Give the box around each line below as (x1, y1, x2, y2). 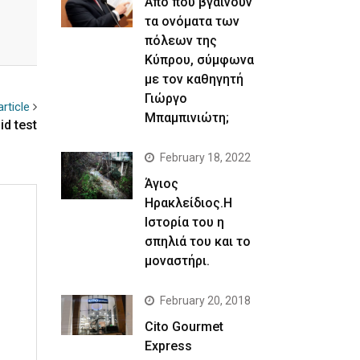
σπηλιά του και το (145, 233, 252, 249)
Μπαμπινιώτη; (145, 109, 230, 125)
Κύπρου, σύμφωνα (145, 51, 255, 67)
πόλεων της (145, 32, 218, 48)
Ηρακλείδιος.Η (145, 194, 233, 211)
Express (145, 337, 193, 354)
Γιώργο (145, 90, 188, 106)
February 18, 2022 (160, 150, 252, 164)
